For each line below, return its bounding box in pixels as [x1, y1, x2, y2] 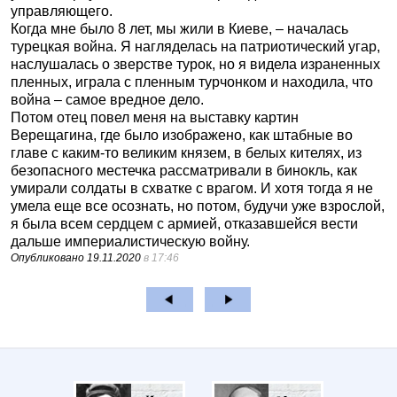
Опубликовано [11, 251, 87, 264]
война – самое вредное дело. [11, 91, 204, 107]
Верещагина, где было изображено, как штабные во [11, 127, 353, 143]
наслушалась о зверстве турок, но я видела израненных [11, 56, 380, 72]
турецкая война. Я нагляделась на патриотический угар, [11, 38, 380, 54]
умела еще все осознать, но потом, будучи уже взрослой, [11, 198, 385, 214]
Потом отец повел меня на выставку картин [11, 109, 299, 125]
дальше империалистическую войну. [11, 233, 250, 249]
